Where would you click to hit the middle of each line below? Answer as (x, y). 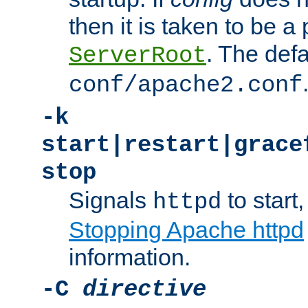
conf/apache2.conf (186, 86)
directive (144, 290)
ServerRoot (137, 56)
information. (130, 257)
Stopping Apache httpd (186, 230)
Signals (111, 200)
